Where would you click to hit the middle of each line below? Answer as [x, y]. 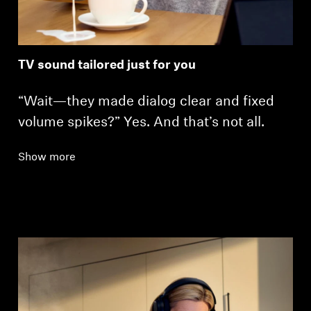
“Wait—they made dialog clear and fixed [146, 102]
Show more [47, 157]
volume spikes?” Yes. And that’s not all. [142, 123]
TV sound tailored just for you [107, 65]
